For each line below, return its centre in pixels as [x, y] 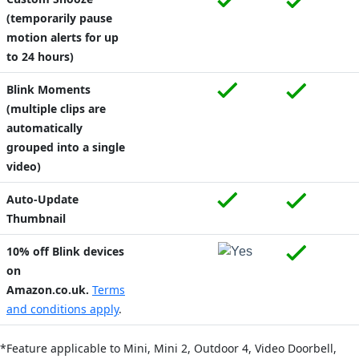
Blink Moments [48, 89]
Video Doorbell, [296, 348]
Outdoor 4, [224, 348]
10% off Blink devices [65, 251]
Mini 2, [174, 348]
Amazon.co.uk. [49, 289]
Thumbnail [36, 218]
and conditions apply [63, 309]
